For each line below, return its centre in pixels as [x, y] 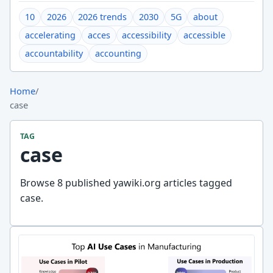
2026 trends [103, 17]
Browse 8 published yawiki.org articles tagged [126, 183]
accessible [204, 35]
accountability [54, 54]
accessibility [147, 35]
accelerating [51, 35]
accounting [118, 54]
